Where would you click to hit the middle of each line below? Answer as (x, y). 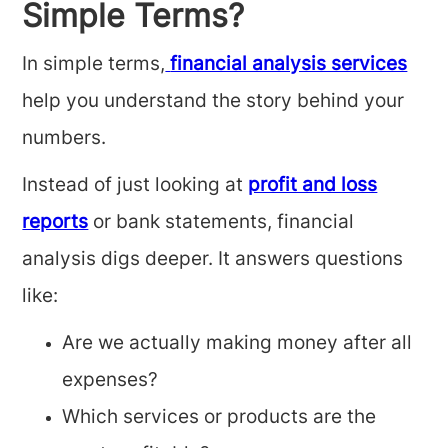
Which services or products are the (219, 418)
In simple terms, (94, 65)
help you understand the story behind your (213, 102)
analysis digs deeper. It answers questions (213, 260)
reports (55, 223)
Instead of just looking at (135, 186)
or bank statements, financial (221, 223)
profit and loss (313, 186)
